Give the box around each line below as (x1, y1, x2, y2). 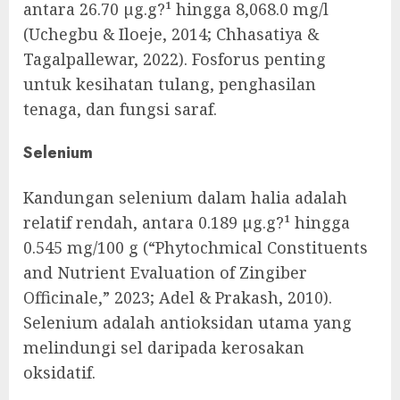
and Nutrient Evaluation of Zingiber (23, 261, 307, 283)
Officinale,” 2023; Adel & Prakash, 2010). (23, 286, 332, 308)
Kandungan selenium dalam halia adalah (23, 186, 347, 208)
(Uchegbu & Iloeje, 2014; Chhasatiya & (23, 22, 319, 45)
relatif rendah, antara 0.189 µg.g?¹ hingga (23, 211, 350, 233)
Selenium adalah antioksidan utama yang (23, 311, 352, 333)
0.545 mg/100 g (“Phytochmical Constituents (23, 236, 368, 258)
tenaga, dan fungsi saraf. (23, 97, 217, 120)
